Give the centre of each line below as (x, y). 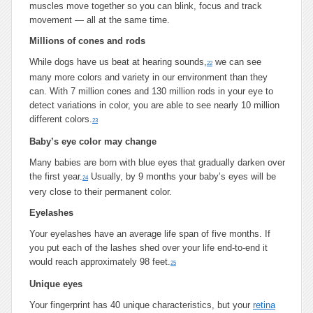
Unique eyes (56, 284)
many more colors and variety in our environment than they (148, 77)
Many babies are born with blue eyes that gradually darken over (157, 162)
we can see (237, 62)
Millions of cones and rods (87, 41)
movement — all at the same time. (100, 20)
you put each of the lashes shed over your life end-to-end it (148, 248)
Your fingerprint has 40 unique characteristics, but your (141, 305)
